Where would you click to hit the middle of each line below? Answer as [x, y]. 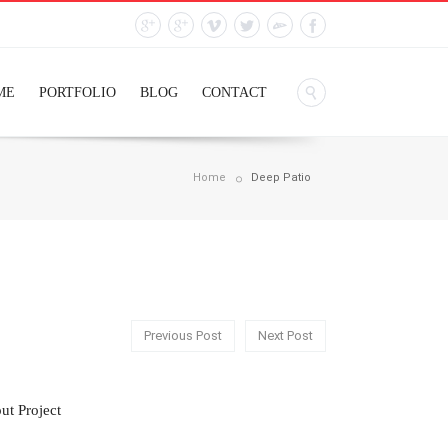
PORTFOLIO [77, 92]
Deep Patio [281, 177]
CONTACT [234, 92]
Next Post [285, 335]
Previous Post [183, 335]
